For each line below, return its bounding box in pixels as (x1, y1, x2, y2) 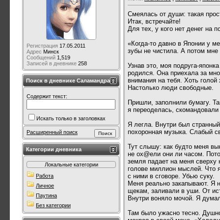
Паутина (36, 192, 57, 198)
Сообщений (27, 55, 55, 60)
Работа (36, 173, 54, 179)
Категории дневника (26, 146, 82, 152)
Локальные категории (44, 162, 98, 167)
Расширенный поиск (27, 129, 78, 135)
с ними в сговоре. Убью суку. (128, 172, 215, 180)
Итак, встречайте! (128, 17, 181, 25)
